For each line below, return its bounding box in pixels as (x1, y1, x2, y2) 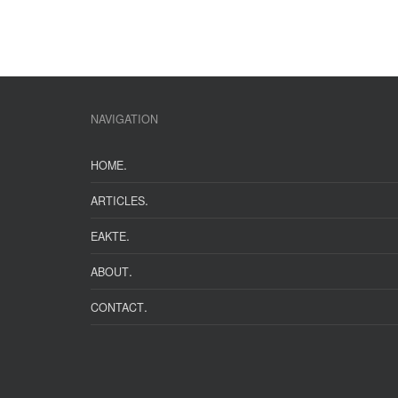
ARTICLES (91, 192, 145, 209)
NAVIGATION (91, 110, 158, 127)
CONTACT (91, 298, 144, 315)
